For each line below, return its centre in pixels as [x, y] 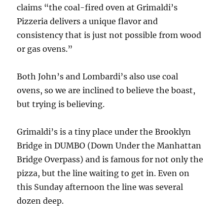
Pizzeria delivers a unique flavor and [88, 21]
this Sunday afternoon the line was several [100, 187]
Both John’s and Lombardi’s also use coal [98, 76]
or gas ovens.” [45, 49]
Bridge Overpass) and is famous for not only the [110, 159]
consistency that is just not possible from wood [109, 35]
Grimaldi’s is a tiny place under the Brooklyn [104, 131]
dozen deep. [40, 201]
